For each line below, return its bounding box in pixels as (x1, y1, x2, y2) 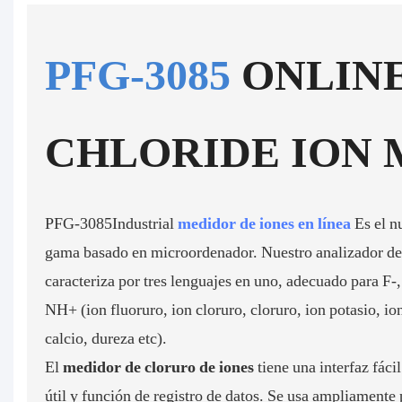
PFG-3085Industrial (45, 213, 179, 232)
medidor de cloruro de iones (63, 356, 258, 376)
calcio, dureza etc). (45, 328, 168, 347)
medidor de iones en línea (178, 213, 355, 232)
